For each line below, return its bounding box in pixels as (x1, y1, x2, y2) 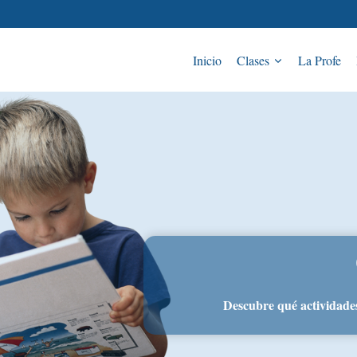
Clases (237, 51, 270, 69)
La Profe (297, 51, 341, 69)
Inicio (193, 51, 222, 69)
